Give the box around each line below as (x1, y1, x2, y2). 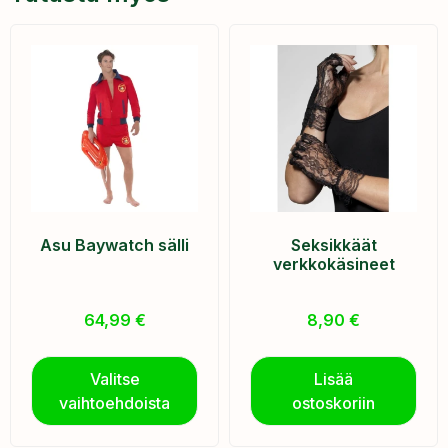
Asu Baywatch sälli (40, 234, 189, 255)
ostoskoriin (292, 392, 375, 413)
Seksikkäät (290, 234, 377, 255)
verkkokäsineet (272, 253, 395, 274)
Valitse (89, 368, 140, 389)
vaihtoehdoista (59, 392, 170, 413)
